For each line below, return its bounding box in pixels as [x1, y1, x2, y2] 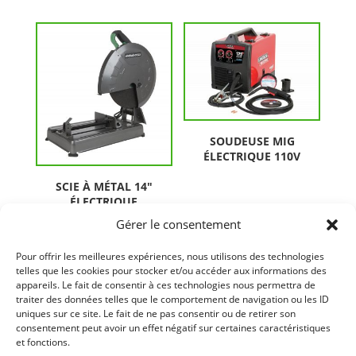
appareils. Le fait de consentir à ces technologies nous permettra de [16, 278, 315, 292]
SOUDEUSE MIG [209, 133, 295, 149]
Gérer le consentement [115, 216, 241, 232]
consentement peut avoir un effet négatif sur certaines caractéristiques [16, 321, 331, 335]
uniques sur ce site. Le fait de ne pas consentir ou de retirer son [16, 307, 296, 320]
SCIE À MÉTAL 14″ [55, 178, 153, 194]
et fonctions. [16, 335, 70, 349]
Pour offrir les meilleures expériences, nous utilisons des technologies [16, 250, 324, 263]
